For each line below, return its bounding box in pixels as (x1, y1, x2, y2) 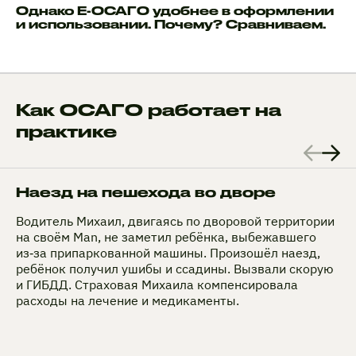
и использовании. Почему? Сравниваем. (16, 17, 326, 31)
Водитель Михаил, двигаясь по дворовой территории (16, 212, 335, 229)
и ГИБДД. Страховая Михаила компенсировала (16, 276, 298, 292)
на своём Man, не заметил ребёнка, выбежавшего (16, 228, 316, 245)
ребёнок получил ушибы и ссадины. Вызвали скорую (16, 260, 334, 277)
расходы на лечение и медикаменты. (16, 292, 239, 308)
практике (16, 121, 117, 141)
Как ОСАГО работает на (16, 99, 281, 119)
